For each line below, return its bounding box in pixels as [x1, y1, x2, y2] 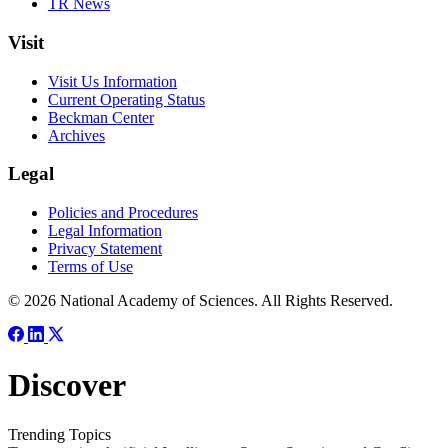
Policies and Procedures [48, 203, 198, 221]
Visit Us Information [48, 72, 177, 90]
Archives [48, 126, 105, 144]
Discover [8, 367, 126, 404]
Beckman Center [48, 108, 154, 126]
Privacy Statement [48, 239, 162, 257]
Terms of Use [48, 257, 133, 275]
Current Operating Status [48, 90, 205, 108]
